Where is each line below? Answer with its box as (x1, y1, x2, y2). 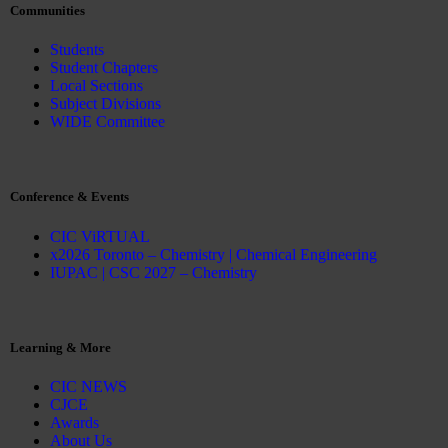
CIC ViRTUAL (50, 227, 150, 245)
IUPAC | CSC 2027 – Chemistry (50, 263, 257, 281)
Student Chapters (50, 59, 158, 77)
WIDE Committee (50, 113, 165, 131)
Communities (10, 3, 85, 19)
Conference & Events (10, 189, 129, 205)
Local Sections (50, 77, 143, 95)
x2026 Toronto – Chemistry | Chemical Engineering (50, 245, 377, 263)
